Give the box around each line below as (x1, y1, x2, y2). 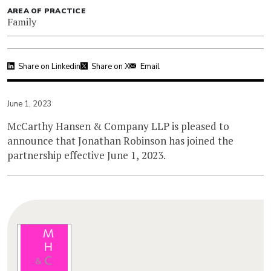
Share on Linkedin (18, 60, 80, 72)
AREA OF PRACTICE (7, 5, 86, 16)
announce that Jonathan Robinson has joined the (7, 133, 233, 148)
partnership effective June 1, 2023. (7, 148, 166, 162)
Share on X (91, 60, 129, 72)
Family (7, 15, 36, 28)
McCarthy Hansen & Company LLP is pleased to (7, 119, 229, 133)
